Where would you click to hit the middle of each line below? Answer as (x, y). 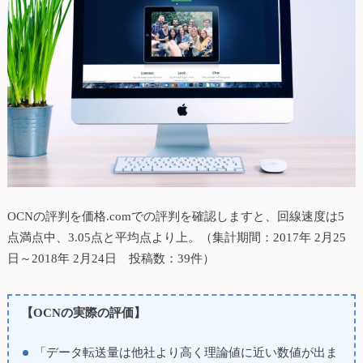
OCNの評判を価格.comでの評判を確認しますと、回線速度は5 (175, 216)
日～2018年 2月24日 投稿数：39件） (111, 258)
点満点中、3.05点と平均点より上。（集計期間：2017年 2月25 (176, 237)
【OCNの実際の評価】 (84, 312)
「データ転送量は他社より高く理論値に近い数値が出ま (186, 352)
